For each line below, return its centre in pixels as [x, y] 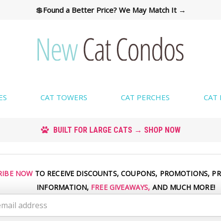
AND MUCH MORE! [183, 187]
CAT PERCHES [146, 97]
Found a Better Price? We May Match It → [114, 10]
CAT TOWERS [64, 97]
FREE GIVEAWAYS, [121, 187]
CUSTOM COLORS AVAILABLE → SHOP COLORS [112, 129]
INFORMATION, [64, 187]
